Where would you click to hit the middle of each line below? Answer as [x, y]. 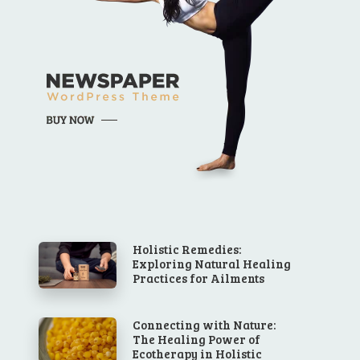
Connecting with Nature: [205, 325]
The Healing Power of [197, 340]
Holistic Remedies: [187, 250]
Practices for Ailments [199, 278]
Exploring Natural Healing [212, 264]
